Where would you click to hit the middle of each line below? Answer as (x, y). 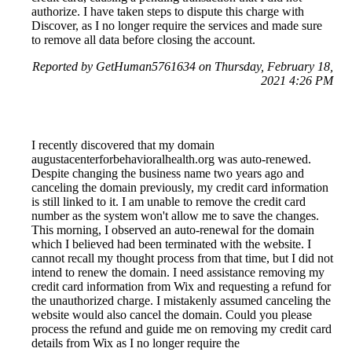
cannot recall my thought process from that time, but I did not (182, 258)
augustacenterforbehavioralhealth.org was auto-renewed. (171, 159)
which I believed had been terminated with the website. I (171, 244)
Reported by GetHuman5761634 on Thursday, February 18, (183, 67)
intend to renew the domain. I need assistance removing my (178, 273)
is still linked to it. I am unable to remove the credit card (169, 202)
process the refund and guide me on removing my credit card (181, 329)
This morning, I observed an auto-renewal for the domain (173, 230)
